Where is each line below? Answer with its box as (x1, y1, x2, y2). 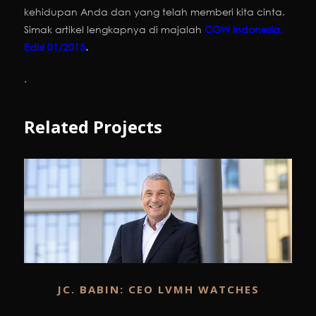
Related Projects (24, 115, 162, 139)
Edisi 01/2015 (24, 40, 85, 54)
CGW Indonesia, (205, 23, 283, 37)
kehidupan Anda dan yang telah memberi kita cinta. (24, 5, 285, 19)
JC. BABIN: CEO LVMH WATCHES (56, 281, 260, 296)
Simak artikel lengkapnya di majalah (24, 23, 205, 37)
